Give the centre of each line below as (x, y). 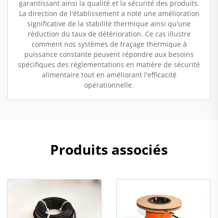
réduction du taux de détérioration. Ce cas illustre (109, 34)
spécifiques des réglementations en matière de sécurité (109, 64)
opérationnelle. (109, 85)
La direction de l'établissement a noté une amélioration (109, 13)
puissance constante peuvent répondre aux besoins (109, 54)
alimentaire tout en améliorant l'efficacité (109, 74)
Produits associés (109, 149)
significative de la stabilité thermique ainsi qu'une (109, 23)
